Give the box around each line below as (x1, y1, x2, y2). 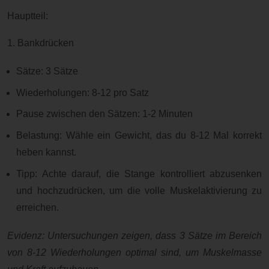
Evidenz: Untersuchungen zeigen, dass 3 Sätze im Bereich (7, 231, 262, 241)
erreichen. (16, 202, 59, 213)
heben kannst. (16, 147, 77, 158)
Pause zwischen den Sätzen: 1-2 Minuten (16, 109, 193, 119)
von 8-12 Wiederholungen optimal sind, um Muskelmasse (7, 247, 262, 258)
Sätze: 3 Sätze (16, 66, 79, 77)
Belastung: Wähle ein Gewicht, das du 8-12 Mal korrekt (16, 130, 262, 141)
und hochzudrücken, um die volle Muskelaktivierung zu (16, 185, 262, 196)
